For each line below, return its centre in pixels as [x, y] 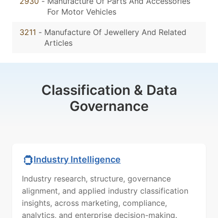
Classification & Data [109, 90]
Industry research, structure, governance [96, 179]
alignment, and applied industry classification [105, 191]
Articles [58, 43]
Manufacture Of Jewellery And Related [115, 32]
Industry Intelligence [77, 159]
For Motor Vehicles [82, 12]
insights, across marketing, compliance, [94, 203]
